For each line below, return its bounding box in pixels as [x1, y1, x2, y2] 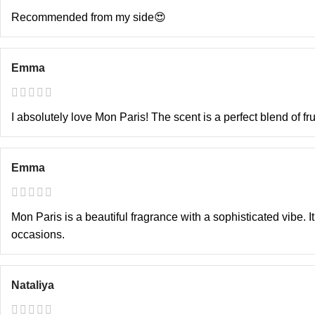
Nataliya [11, 279, 54, 292]
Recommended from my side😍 [11, 11, 166, 24]
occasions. [11, 229, 65, 241]
